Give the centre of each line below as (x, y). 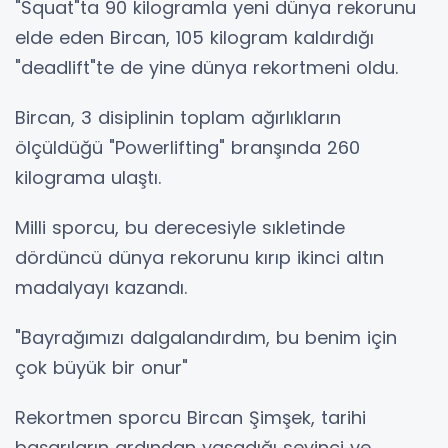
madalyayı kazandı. (101, 287)
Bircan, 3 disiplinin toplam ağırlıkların (178, 117)
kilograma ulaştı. (88, 177)
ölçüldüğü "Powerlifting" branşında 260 (187, 147)
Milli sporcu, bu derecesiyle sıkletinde (180, 227)
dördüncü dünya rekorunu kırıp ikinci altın (199, 257)
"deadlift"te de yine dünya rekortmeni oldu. (206, 67)
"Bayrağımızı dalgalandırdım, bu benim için (206, 337)
